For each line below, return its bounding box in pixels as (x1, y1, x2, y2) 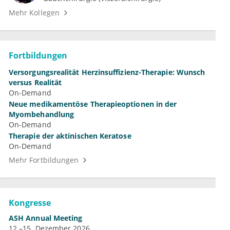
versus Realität (9, 78, 62, 88)
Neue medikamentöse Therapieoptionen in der (9, 99, 177, 109)
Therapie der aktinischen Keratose (9, 131, 131, 141)
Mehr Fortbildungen (9, 155, 79, 165)
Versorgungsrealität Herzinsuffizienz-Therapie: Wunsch (9, 67, 205, 78)
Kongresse (9, 197, 51, 209)
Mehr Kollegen (9, 8, 60, 18)
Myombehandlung (9, 109, 74, 120)
